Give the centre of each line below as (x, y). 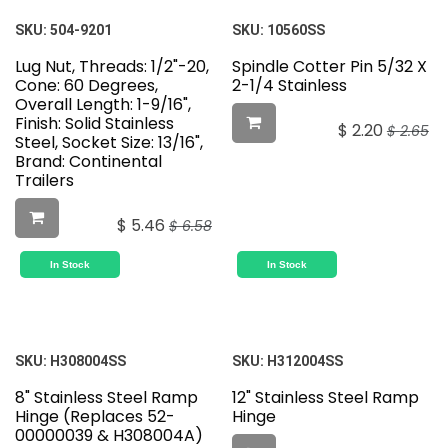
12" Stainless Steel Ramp (325, 398)
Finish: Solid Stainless (94, 124)
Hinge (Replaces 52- (95, 417)
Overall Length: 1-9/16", (103, 105)
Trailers (44, 181)
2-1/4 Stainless (289, 86)
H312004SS (304, 361)
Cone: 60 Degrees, (86, 86)
